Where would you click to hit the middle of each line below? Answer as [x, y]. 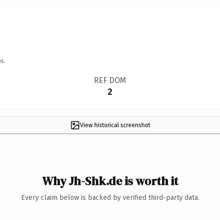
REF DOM [110, 80]
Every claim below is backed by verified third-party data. [110, 197]
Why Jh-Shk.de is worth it [110, 181]
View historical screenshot [115, 125]
